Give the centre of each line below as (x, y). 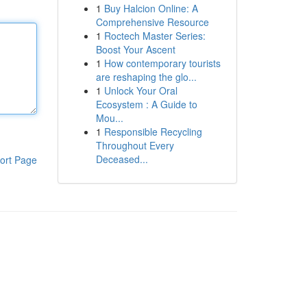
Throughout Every (135, 145)
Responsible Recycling (153, 132)
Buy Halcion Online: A (151, 8)
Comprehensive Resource (152, 22)
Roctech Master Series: (155, 36)
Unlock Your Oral (140, 90)
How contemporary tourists (162, 63)
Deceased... (122, 159)
